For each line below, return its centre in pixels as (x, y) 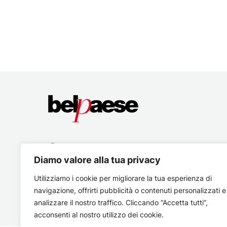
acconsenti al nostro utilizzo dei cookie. (99, 215)
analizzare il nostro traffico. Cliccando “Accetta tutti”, (121, 202)
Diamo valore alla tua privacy (97, 160)
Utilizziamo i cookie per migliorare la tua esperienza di (123, 178)
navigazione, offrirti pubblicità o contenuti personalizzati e (130, 190)
